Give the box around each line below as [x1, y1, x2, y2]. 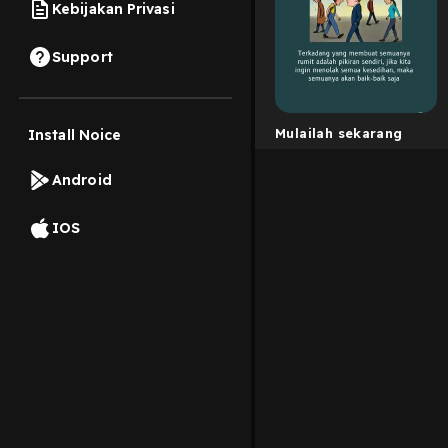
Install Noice [28, 126, 122, 144]
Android [52, 170, 112, 189]
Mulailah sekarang [275, 124, 403, 141]
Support [52, 47, 113, 66]
